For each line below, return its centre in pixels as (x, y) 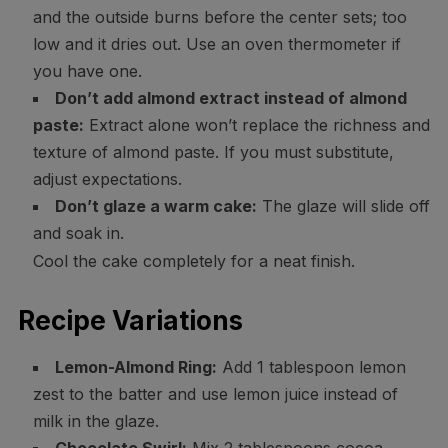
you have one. (87, 71)
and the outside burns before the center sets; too (219, 17)
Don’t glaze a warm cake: (155, 206)
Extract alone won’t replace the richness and (256, 125)
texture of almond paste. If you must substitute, (213, 152)
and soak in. (78, 233)
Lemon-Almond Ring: (135, 367)
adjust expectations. (107, 179)
